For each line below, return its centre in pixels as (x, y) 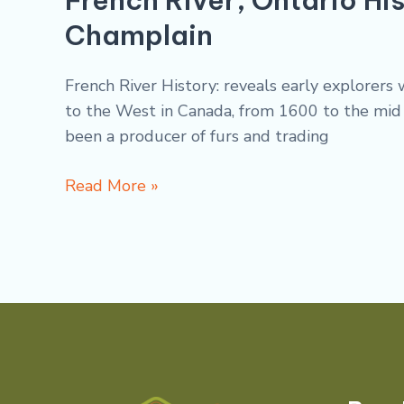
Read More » (112, 185)
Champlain (139, 35)
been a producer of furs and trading (197, 136)
